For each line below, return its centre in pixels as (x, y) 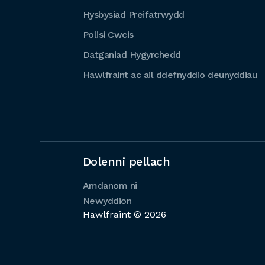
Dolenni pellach (126, 161)
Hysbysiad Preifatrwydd (133, 14)
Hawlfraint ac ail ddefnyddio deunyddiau (169, 75)
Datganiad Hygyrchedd (132, 55)
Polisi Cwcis (108, 35)
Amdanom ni (110, 185)
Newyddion (107, 201)
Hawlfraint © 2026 (124, 214)
